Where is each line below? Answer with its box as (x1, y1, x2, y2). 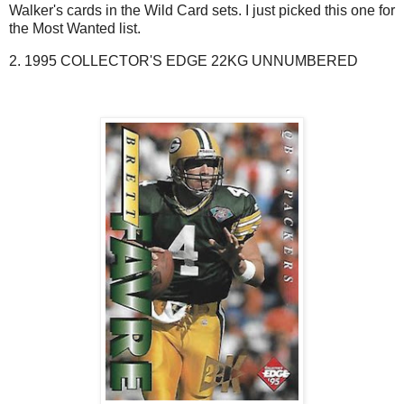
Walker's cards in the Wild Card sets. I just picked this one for (9, 3, 395, 19)
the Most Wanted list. (9, 21, 141, 37)
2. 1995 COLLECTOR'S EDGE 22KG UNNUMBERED (9, 53, 358, 69)
